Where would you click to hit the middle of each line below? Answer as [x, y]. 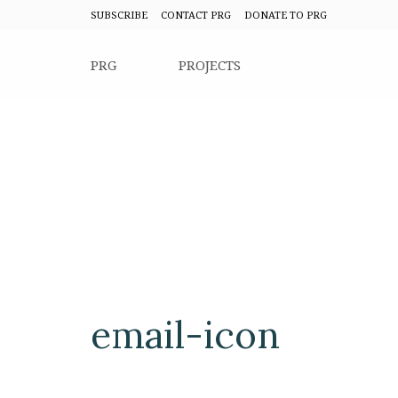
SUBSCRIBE [119, 15]
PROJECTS [210, 65]
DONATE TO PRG [286, 15]
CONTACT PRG [196, 15]
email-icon [185, 335]
